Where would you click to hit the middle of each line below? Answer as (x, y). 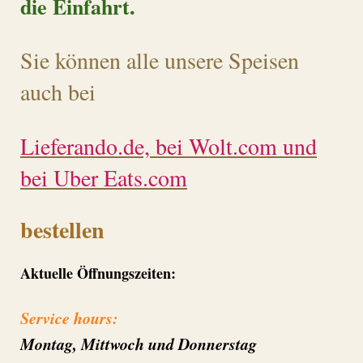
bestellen (62, 229)
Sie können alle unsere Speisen (160, 60)
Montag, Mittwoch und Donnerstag (141, 344)
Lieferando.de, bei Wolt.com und (169, 146)
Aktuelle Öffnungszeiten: (98, 273)
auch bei (58, 91)
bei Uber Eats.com (104, 178)
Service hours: (69, 318)
